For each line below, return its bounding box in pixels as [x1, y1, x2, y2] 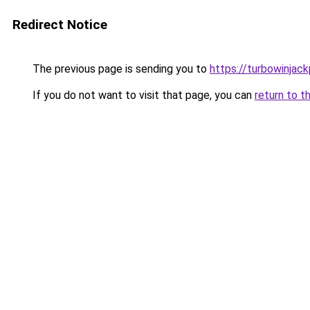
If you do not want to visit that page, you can [30, 89, 255, 102]
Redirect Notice [12, 17, 107, 33]
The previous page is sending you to [30, 62, 210, 75]
